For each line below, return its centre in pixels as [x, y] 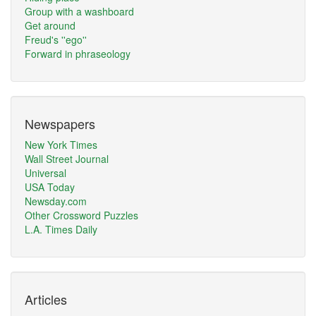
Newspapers [60, 123]
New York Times [61, 145]
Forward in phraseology [78, 54]
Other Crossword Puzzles [81, 215]
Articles [46, 299]
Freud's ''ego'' [56, 39]
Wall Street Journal [67, 159]
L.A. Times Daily [61, 229]
